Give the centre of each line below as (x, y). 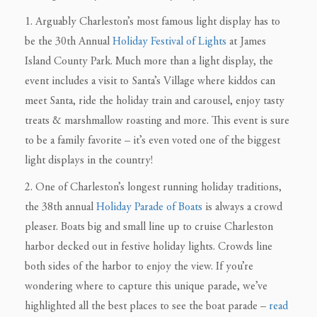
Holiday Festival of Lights (171, 41)
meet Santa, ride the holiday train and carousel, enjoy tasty (155, 101)
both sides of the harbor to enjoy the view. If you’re (139, 266)
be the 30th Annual (69, 41)
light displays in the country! (89, 160)
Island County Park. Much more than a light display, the (149, 61)
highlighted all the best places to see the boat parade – (147, 306)
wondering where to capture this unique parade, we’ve (146, 286)
